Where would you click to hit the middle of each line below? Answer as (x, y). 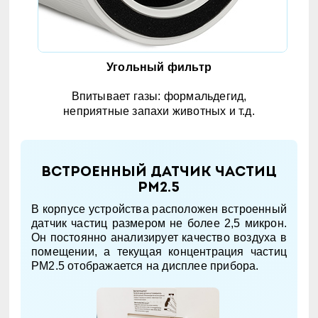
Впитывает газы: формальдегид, (159, 97)
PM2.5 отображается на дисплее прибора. (145, 265)
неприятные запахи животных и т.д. (159, 111)
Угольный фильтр (159, 67)
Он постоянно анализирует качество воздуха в (159, 237)
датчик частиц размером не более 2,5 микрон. (159, 223)
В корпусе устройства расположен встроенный (159, 209)
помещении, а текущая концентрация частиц (159, 251)
